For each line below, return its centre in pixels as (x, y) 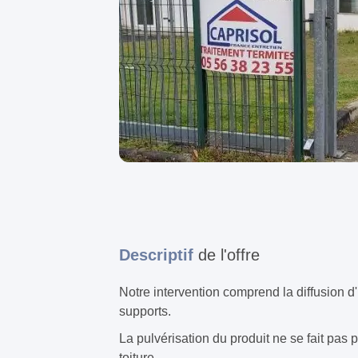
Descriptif (159, 255)
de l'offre (229, 255)
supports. (145, 312)
